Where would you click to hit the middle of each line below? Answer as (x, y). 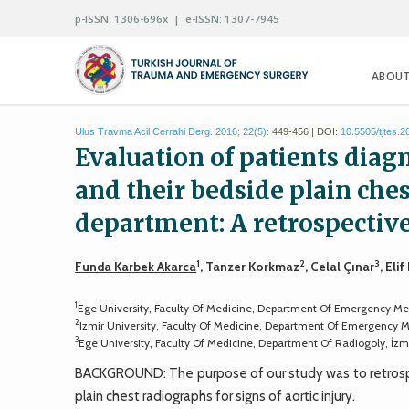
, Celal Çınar (340, 266)
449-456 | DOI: (305, 131)
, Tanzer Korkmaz (250, 266)
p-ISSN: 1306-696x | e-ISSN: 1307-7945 (178, 19)
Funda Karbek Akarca (136, 266)
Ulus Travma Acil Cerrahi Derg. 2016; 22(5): (173, 131)
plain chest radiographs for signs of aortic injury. (215, 396)
